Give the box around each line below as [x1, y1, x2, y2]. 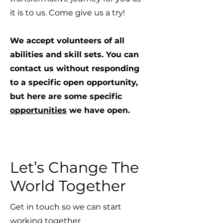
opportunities [10, 106, 67, 115]
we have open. [67, 106, 130, 115]
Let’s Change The [10, 158, 139, 177]
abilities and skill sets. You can [10, 50, 139, 59]
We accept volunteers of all [10, 36, 124, 45]
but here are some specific [10, 92, 122, 101]
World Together [10, 177, 126, 195]
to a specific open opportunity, [10, 78, 138, 87]
